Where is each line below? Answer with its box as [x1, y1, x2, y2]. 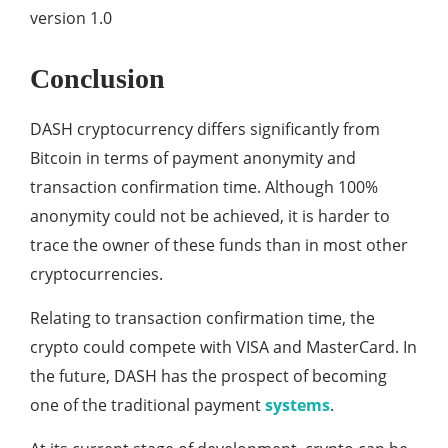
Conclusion [30, 63, 165, 94]
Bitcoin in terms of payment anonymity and [30, 147, 356, 169]
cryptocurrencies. [30, 263, 163, 285]
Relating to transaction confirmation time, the [30, 307, 375, 329]
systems [265, 394, 330, 416]
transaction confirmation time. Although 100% [30, 176, 378, 198]
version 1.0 [30, 7, 112, 29]
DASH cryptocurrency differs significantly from [30, 118, 380, 140]
